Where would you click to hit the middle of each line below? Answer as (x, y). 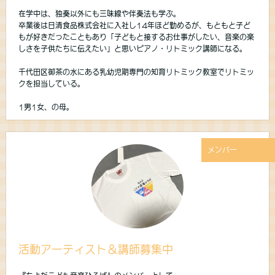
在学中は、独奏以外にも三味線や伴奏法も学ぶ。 (99, 14)
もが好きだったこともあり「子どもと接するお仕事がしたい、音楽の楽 (136, 37)
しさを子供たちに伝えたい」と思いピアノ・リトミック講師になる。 (133, 49)
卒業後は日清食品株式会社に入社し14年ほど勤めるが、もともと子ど (134, 25)
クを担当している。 (52, 84)
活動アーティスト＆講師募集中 (96, 250)
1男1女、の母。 (46, 107)
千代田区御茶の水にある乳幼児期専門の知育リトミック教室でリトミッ (136, 72)
